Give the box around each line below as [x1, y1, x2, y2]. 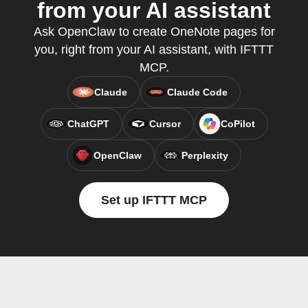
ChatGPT [67, 118, 109, 129]
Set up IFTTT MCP [101, 193, 207, 207]
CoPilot [220, 118, 255, 129]
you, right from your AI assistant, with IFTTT [34, 43, 274, 56]
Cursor [148, 118, 181, 129]
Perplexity [181, 150, 228, 161]
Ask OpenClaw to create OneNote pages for [33, 25, 275, 38]
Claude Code [167, 87, 228, 98]
